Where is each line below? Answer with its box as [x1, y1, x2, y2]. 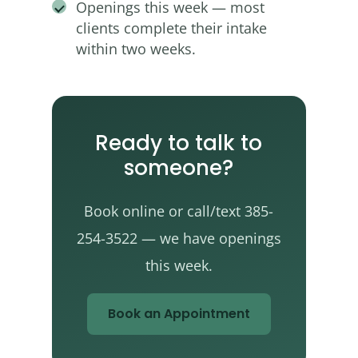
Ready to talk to [95, 129, 263, 158]
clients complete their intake [75, 18, 267, 38]
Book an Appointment [107, 304, 250, 323]
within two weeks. [75, 39, 196, 59]
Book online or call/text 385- [84, 201, 274, 221]
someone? [124, 153, 234, 183]
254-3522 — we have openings [76, 228, 281, 248]
